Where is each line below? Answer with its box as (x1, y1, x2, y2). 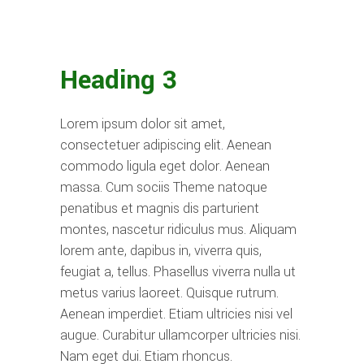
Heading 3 (60, 61, 177, 99)
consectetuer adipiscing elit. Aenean (60, 135, 271, 154)
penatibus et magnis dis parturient (60, 198, 259, 218)
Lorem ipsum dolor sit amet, (60, 114, 225, 133)
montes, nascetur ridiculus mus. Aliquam (60, 219, 297, 239)
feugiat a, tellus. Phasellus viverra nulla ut (60, 262, 296, 281)
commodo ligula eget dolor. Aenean (60, 156, 270, 175)
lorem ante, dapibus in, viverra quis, (60, 240, 262, 260)
